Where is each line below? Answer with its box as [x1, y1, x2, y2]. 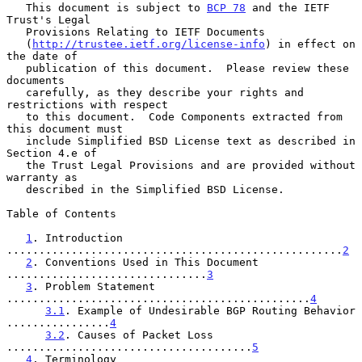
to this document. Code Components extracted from [6, 110, 26, 123]
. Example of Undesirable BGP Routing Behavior [65, 304, 356, 317]
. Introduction [32, 231, 123, 244]
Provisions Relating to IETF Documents [6, 25, 26, 38]
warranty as [6, 170, 78, 183]
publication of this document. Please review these [6, 61, 26, 74]
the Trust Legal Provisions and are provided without [6, 158, 26, 171]
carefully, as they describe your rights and [6, 86, 26, 99]
